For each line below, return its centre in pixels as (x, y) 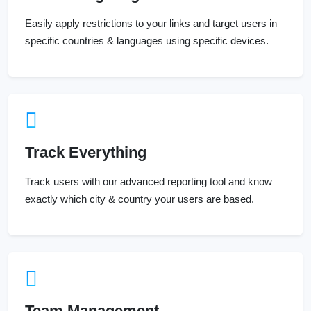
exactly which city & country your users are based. (140, 199)
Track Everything (86, 153)
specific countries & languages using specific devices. (147, 41)
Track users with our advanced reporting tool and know (149, 182)
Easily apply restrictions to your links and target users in (151, 24)
